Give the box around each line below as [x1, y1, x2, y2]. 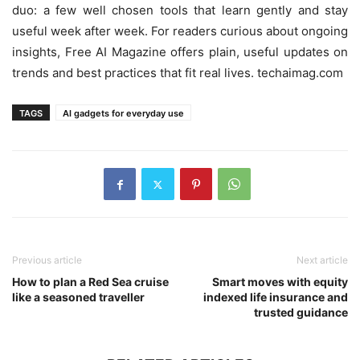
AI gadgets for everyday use [63, 108, 184, 120]
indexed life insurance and [203, 290, 348, 305]
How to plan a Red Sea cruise [12, 275, 169, 289]
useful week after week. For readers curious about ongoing [12, 23, 348, 39]
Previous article [12, 254, 82, 267]
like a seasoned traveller [12, 290, 145, 305]
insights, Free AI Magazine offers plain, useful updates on [12, 44, 348, 60]
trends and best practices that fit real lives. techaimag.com [12, 65, 343, 81]
